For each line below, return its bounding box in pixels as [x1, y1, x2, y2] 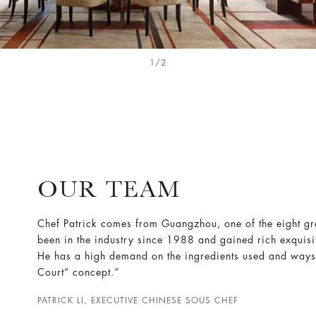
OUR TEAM [37, 174, 181, 202]
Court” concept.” [37, 267, 119, 277]
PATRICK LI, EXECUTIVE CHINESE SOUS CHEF [37, 296, 238, 305]
